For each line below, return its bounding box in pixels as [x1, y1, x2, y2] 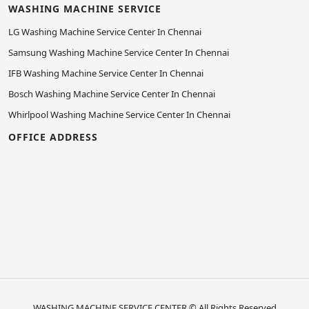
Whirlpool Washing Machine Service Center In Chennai [8, 108, 230, 121]
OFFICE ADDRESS [8, 130, 98, 143]
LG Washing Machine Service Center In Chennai [8, 26, 201, 38]
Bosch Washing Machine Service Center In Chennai [8, 88, 215, 100]
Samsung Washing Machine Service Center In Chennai [8, 46, 229, 59]
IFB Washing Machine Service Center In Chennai [8, 67, 203, 79]
